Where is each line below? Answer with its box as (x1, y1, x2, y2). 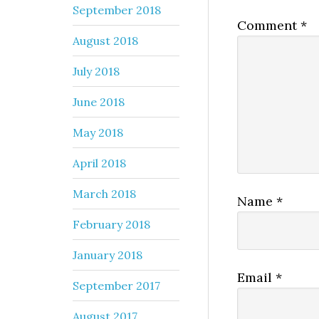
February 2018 (73, 216, 150, 231)
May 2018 (73, 125, 123, 140)
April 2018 (73, 155, 126, 170)
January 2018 (73, 247, 142, 262)
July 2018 (73, 63, 120, 78)
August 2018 (73, 33, 138, 48)
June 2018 (73, 94, 125, 109)
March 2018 (73, 186, 136, 201)
